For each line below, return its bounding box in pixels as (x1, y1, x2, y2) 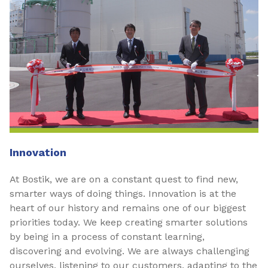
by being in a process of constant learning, (10, 231, 205, 242)
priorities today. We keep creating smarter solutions (10, 217, 248, 228)
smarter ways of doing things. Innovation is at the (10, 188, 236, 199)
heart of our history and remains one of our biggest (10, 202, 246, 214)
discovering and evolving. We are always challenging (10, 245, 249, 257)
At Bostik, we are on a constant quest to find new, (10, 173, 238, 185)
